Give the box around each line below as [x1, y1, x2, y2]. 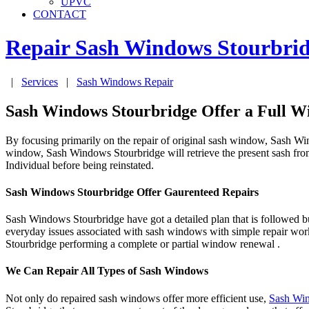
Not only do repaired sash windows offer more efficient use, [6, 292, 269, 304]
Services [21, 75, 58, 88]
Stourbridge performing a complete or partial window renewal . [6, 238, 280, 250]
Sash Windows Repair [77, 75, 173, 88]
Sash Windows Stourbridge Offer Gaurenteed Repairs [6, 186, 259, 198]
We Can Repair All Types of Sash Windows [6, 265, 208, 277]
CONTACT [33, 8, 86, 20]
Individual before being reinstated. [6, 159, 154, 171]
